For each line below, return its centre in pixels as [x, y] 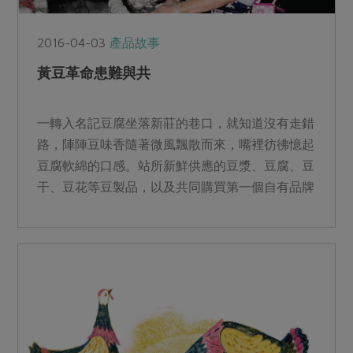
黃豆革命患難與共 [94, 73]
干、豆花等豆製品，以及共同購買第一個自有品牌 [176, 187]
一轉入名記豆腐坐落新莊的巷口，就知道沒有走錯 [176, 123]
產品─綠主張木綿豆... [96, 208]
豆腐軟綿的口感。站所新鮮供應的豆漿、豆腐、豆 [176, 166]
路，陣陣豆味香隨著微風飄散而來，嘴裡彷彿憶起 [176, 145]
